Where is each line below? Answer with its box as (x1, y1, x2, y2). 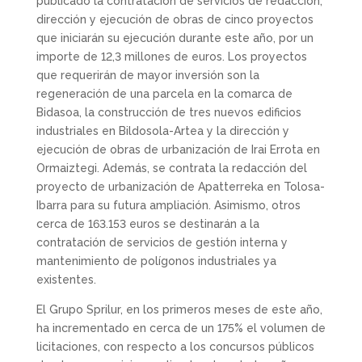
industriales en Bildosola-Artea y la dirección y (36, 124, 289, 137)
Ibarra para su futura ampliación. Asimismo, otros (36, 199, 301, 212)
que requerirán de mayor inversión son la (36, 69, 259, 82)
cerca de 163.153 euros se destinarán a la (36, 217, 259, 230)
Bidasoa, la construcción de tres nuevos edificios (36, 106, 301, 119)
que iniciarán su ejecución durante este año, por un (36, 32, 314, 44)
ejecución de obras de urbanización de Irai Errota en (36, 143, 320, 156)
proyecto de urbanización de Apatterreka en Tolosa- (36, 180, 325, 193)
